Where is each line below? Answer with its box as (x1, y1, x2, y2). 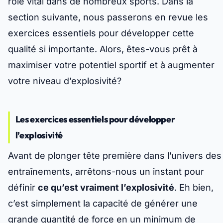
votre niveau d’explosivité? (8, 76, 121, 87)
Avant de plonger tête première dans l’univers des (8, 150, 222, 161)
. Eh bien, (174, 182, 214, 193)
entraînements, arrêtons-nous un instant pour (8, 166, 204, 177)
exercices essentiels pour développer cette (8, 28, 194, 39)
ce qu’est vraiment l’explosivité (38, 182, 174, 193)
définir (8, 182, 38, 193)
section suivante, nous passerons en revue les (8, 12, 208, 23)
